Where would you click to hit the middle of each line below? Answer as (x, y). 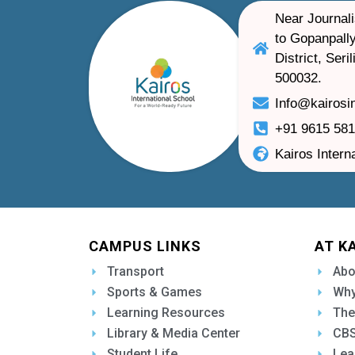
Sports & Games (154, 292)
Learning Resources (166, 312)
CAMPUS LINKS (145, 246)
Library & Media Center (173, 333)
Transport (135, 271)
